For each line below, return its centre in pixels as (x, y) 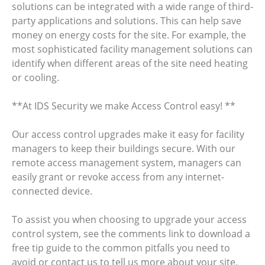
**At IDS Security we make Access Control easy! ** (124, 106)
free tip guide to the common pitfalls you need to (121, 248)
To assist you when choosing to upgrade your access (129, 219)
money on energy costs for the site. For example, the (129, 35)
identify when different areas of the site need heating (130, 63)
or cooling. (35, 77)
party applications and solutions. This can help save (127, 20)
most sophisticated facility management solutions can (132, 49)
